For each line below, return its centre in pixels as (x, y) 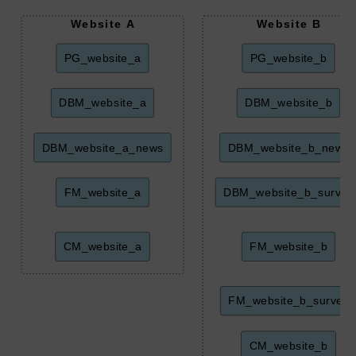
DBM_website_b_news (288, 147)
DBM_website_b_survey (288, 192)
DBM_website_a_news (103, 147)
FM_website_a (103, 192)
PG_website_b (288, 58)
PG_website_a (103, 58)
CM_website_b (288, 345)
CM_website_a (103, 247)
